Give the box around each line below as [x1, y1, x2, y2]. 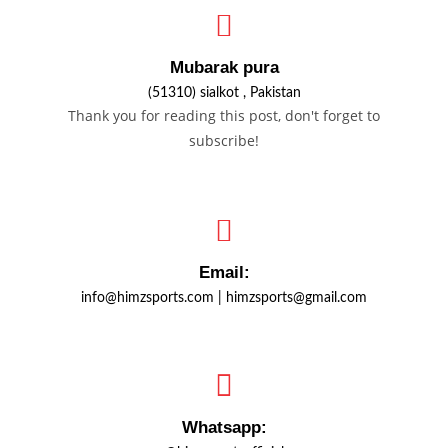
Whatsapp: [181, 418, 267, 437]
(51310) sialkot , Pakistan [147, 86, 301, 100]
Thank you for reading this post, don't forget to [68, 106, 380, 125]
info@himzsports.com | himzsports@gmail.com [81, 291, 367, 305]
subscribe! [189, 131, 259, 150]
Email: [198, 263, 250, 282]
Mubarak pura [169, 58, 279, 77]
